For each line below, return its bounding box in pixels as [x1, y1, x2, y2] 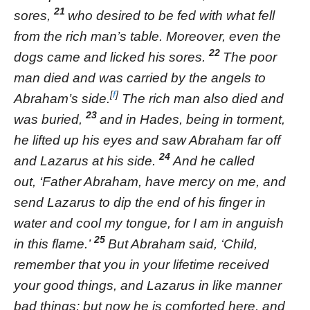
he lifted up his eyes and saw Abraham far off [14, 132, 280, 147]
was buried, [14, 111, 86, 127]
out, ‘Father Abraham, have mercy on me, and [14, 174, 286, 189]
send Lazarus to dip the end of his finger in [14, 194, 266, 210]
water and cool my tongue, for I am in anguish [14, 215, 284, 230]
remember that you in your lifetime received [14, 257, 269, 272]
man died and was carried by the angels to [14, 70, 266, 85]
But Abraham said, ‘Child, [108, 236, 257, 251]
